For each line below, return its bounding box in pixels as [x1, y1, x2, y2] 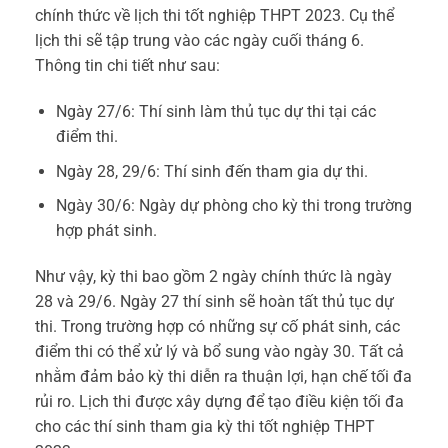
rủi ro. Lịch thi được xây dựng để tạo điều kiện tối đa [35, 392, 404, 412]
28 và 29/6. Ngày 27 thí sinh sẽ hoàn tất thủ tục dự [35, 292, 394, 312]
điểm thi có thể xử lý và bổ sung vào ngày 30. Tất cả [35, 342, 404, 362]
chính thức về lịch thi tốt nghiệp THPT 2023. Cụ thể [35, 6, 394, 26]
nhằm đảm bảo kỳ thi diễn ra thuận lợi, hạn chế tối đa [35, 367, 412, 387]
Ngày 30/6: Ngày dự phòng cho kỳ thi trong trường [55, 196, 412, 216]
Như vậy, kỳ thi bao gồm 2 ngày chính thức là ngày [35, 267, 392, 287]
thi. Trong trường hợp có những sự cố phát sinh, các [35, 317, 400, 337]
